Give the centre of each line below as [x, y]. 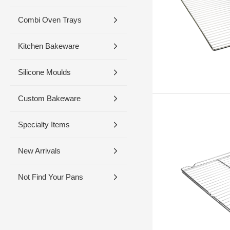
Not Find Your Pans [51, 177]
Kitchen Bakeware [49, 46]
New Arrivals [39, 151]
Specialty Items [44, 124]
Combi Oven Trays [50, 20]
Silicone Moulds [44, 72]
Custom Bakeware [49, 98]
